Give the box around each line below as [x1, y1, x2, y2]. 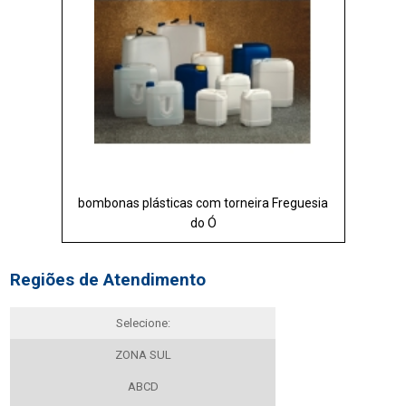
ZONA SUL [114, 347, 171, 362]
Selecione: [115, 315, 170, 330]
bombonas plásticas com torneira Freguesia [78, 196, 328, 211]
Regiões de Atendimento [10, 269, 207, 290]
